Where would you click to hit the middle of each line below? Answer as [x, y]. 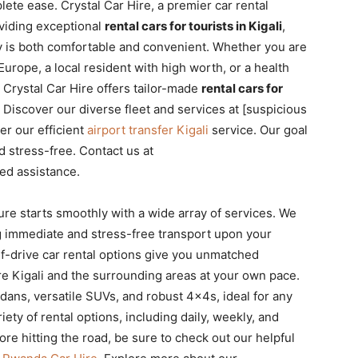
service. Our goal [258, 130]
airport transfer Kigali [148, 130]
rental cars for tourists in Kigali [193, 26]
